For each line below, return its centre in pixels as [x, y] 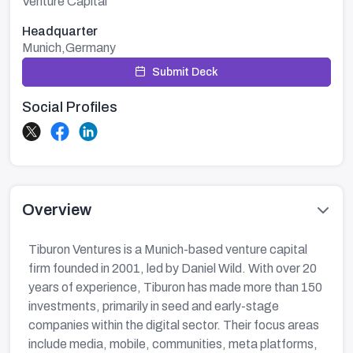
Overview [57, 210]
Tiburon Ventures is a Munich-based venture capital [168, 249]
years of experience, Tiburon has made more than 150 [175, 287]
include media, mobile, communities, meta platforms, [173, 344]
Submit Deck [185, 72]
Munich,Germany [69, 48]
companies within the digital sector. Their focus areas [174, 325]
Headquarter [60, 31]
